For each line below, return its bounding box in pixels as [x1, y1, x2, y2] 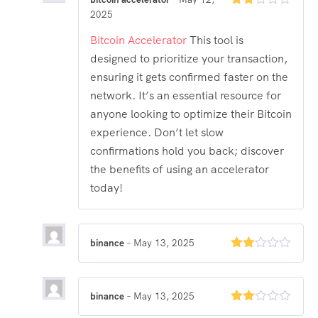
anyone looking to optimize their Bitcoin [90, 106, 292, 122]
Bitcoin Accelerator [90, 33, 187, 48]
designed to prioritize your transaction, [90, 51, 287, 67]
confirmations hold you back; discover [90, 143, 284, 159]
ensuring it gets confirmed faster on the [90, 70, 288, 85]
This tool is [187, 33, 243, 48]
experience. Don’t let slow [90, 125, 224, 141]
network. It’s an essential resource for [90, 88, 281, 104]
